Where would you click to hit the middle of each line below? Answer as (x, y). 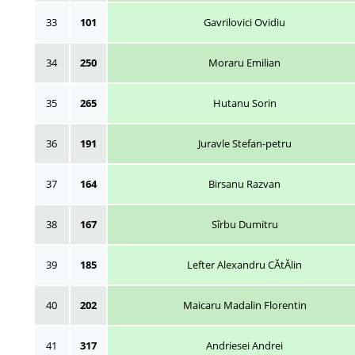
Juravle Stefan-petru (244, 143)
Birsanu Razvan (244, 183)
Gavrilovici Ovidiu (244, 22)
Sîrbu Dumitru (244, 224)
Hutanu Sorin (244, 103)
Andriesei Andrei (244, 345)
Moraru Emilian (244, 62)
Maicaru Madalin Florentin (244, 305)
